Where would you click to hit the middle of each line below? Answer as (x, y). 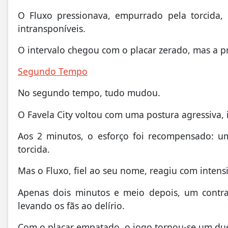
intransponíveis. (52, 28)
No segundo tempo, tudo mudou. (89, 93)
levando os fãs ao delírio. (71, 205)
